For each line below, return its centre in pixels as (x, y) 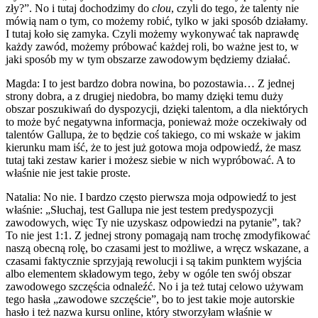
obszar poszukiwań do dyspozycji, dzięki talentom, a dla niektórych (157, 109)
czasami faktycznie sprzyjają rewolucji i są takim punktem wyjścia (154, 261)
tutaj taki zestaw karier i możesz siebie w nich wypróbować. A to (150, 160)
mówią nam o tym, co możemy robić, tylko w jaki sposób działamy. (157, 21)
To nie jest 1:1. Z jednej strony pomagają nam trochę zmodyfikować (158, 235)
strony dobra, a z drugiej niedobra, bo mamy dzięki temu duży (144, 96)
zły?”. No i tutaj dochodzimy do (79, 8)
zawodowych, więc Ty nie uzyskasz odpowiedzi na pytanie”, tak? (153, 222)
